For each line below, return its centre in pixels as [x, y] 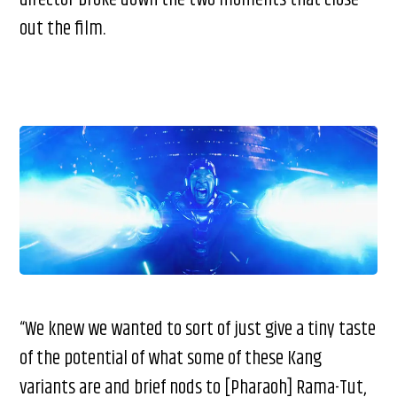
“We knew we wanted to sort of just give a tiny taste [198, 330]
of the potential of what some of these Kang [171, 359]
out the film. [63, 30]
